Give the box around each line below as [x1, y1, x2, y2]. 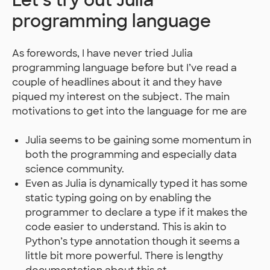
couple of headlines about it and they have [12, 76, 222, 89]
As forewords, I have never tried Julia [12, 47, 193, 60]
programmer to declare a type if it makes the [25, 206, 248, 219]
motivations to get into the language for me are [12, 105, 247, 118]
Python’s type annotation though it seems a [25, 235, 240, 248]
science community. [25, 163, 125, 175]
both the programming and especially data [25, 148, 237, 161]
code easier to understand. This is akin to [25, 221, 227, 233]
